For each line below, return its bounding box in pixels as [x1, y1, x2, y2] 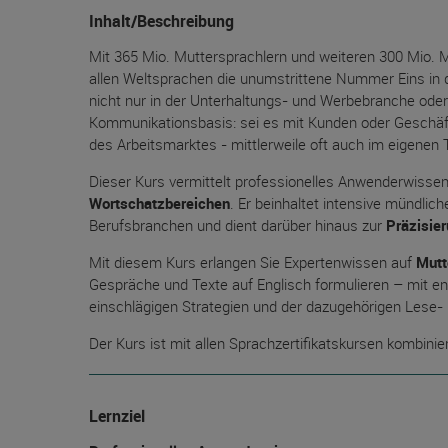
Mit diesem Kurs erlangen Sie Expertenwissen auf [89, 252, 416, 272]
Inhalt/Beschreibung [89, 10, 234, 32]
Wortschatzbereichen [89, 193, 230, 213]
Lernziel [89, 405, 145, 427]
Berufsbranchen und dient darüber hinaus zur [89, 215, 386, 235]
